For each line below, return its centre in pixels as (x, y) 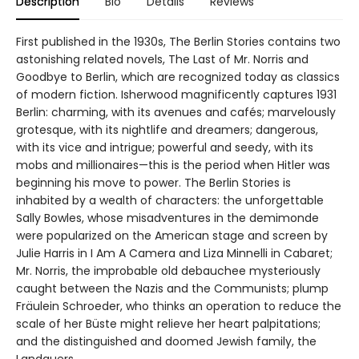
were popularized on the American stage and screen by (172, 236)
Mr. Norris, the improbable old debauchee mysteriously (168, 271)
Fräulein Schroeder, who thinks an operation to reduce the (179, 307)
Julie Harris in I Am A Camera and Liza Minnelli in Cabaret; (174, 254)
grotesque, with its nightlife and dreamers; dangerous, (167, 130)
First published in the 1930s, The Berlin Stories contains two (178, 42)
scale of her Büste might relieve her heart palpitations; (168, 324)
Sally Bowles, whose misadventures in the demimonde (167, 218)
